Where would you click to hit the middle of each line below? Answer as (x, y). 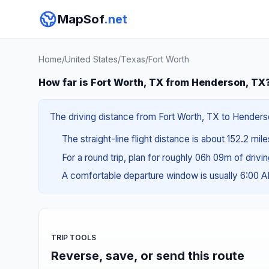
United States (91, 59)
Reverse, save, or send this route (148, 255)
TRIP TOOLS (74, 237)
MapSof (81, 19)
